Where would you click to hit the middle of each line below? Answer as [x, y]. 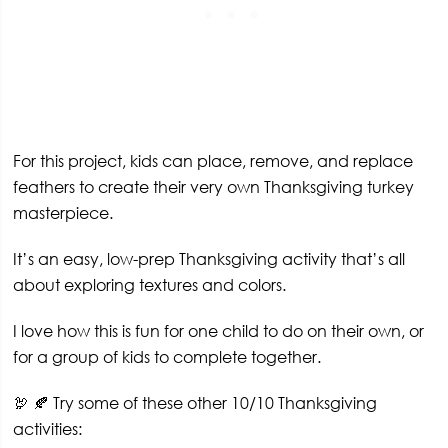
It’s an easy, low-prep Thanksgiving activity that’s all [209, 258]
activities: [48, 428]
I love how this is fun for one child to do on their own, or [219, 330]
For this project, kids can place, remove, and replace [213, 160]
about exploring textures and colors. [150, 284]
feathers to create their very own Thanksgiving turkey [214, 186]
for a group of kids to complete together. [167, 356]
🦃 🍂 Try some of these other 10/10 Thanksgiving [195, 402]
